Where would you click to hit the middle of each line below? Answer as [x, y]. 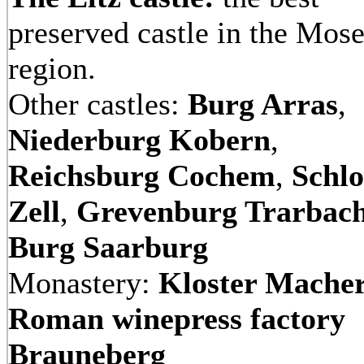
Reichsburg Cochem [142, 175]
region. [56, 68]
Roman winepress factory [177, 318]
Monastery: [83, 283]
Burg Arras [263, 104]
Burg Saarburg [108, 247]
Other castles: [98, 104]
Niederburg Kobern [139, 140]
